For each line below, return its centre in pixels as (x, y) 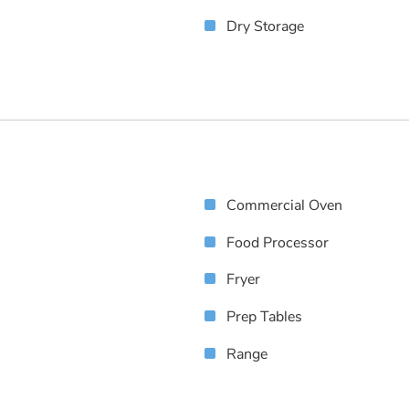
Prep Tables (264, 317)
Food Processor (278, 242)
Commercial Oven (284, 205)
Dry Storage (265, 27)
